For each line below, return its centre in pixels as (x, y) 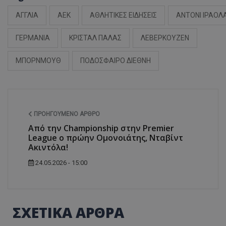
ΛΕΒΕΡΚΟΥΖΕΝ (165, 38)
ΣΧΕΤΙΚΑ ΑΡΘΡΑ (68, 213)
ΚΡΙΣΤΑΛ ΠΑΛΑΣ (95, 38)
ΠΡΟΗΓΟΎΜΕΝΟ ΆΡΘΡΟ (66, 114)
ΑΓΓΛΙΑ (27, 15)
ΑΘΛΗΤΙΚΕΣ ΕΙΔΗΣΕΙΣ (123, 15)
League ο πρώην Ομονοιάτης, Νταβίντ (106, 138)
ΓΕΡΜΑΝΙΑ (33, 38)
